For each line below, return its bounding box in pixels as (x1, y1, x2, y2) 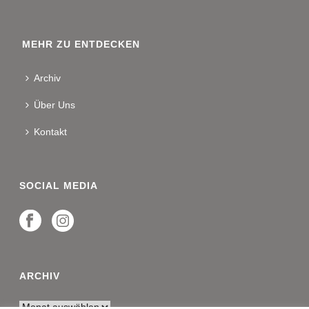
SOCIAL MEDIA (19, 179, 99, 191)
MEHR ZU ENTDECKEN (22, 38, 141, 50)
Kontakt (34, 126, 68, 137)
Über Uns (34, 99, 76, 110)
